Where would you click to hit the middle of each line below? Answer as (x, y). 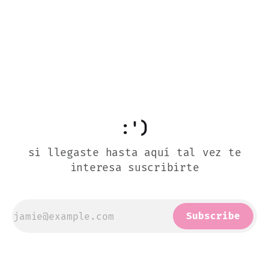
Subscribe (213, 216)
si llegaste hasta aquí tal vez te (134, 153)
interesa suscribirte (134, 168)
